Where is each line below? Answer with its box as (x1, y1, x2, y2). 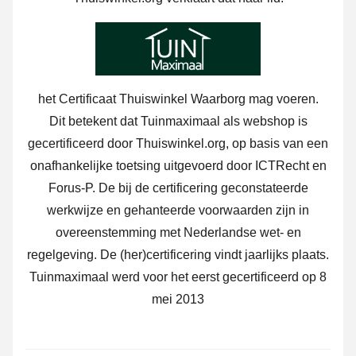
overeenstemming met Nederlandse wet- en (55, 226, 301, 240)
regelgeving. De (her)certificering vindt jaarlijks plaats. (27, 248, 329, 262)
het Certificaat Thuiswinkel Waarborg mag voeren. (37, 92, 319, 106)
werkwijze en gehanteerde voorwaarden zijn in (47, 203, 309, 218)
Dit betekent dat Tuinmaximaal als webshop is (48, 114, 308, 129)
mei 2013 (152, 292, 204, 307)
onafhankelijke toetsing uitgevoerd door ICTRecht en (29, 159, 327, 173)
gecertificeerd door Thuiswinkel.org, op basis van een (28, 137, 328, 151)
